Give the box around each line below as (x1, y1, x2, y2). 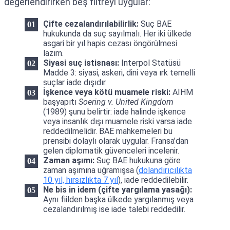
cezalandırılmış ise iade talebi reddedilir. (43, 204, 185, 214)
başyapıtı (43, 97, 79, 107)
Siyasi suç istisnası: (43, 57, 119, 68)
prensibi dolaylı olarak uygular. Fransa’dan (43, 136, 188, 146)
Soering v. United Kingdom (79, 97, 174, 107)
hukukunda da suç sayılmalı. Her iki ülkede (43, 28, 191, 39)
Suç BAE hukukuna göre (94, 155, 181, 165)
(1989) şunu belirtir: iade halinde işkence (43, 106, 186, 117)
